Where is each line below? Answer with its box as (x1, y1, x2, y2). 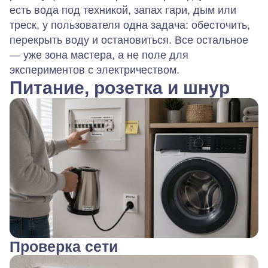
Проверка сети (10, 238, 118, 255)
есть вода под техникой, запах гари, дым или (10, 4, 236, 16)
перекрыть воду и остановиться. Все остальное (10, 33, 248, 46)
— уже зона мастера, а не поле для (10, 48, 188, 61)
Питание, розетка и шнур (10, 77, 230, 98)
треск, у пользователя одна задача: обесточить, (10, 19, 250, 31)
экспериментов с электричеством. (10, 63, 179, 76)
